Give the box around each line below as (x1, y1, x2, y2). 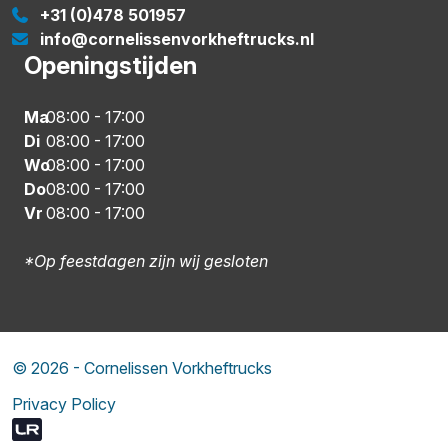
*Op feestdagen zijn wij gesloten (24, 251, 268, 272)
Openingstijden (24, 51, 197, 81)
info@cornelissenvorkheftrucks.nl (40, 29, 314, 50)
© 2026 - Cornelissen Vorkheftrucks (12, 358, 272, 379)
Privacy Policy (12, 394, 116, 415)
